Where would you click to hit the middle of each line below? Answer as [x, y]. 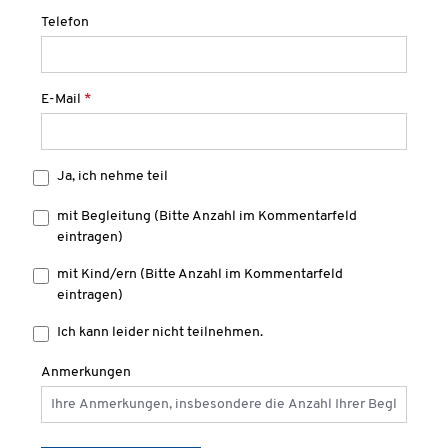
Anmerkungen [86, 372]
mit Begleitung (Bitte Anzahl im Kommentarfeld [207, 216]
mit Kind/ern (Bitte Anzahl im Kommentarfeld [200, 274]
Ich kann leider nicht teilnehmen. [160, 332]
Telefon [65, 22]
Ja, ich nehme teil [112, 176]
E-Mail [62, 99]
